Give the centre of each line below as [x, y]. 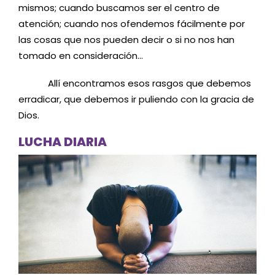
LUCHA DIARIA [63, 141]
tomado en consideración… [81, 55]
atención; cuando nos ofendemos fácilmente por [132, 23]
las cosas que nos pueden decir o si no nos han [126, 39]
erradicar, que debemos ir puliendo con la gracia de [136, 99]
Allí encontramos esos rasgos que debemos [135, 83]
